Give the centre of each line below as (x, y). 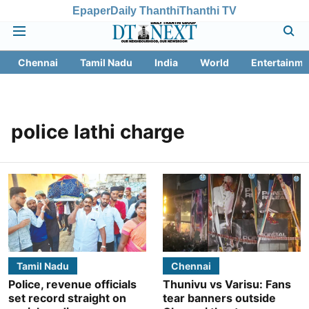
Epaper (91, 10)
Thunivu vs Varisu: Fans (227, 284)
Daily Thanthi (145, 10)
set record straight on (67, 298)
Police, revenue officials (72, 284)
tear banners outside (219, 298)
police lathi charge (98, 132)
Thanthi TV (208, 10)
